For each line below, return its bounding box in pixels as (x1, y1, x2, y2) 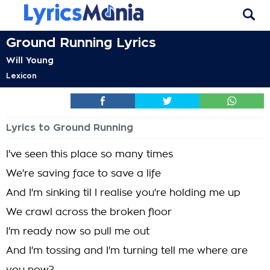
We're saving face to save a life (6, 169, 161, 178)
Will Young (6, 56, 54, 64)
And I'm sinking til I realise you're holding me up (6, 188, 240, 198)
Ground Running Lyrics (6, 36, 156, 49)
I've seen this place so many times (6, 149, 173, 159)
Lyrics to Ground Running (6, 123, 133, 133)
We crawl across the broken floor (6, 207, 172, 217)
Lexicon (6, 72, 37, 80)
